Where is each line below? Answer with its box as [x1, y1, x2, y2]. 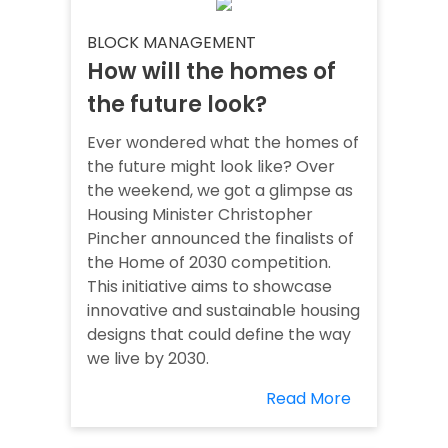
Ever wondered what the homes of [87, 131, 359, 155]
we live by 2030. [87, 347, 209, 371]
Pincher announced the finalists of [87, 227, 354, 251]
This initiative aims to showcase [87, 275, 332, 299]
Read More [266, 387, 351, 411]
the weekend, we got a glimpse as [87, 179, 353, 203]
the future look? [87, 89, 267, 121]
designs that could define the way [87, 323, 351, 347]
